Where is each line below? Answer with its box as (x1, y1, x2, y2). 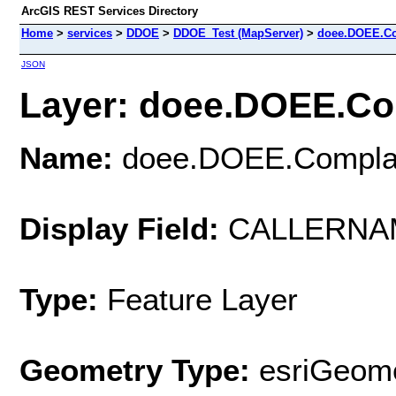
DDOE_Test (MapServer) (173, 27, 303, 40)
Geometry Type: (19, 352, 250, 387)
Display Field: (19, 210, 219, 246)
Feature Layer (107, 281, 298, 316)
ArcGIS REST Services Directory (21, 4, 198, 18)
